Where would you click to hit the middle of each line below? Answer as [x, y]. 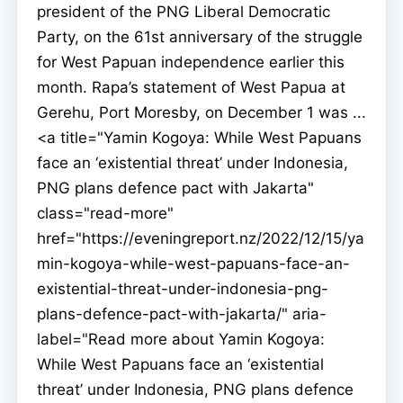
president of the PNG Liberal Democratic [184, 12]
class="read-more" [105, 214]
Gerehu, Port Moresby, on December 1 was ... [201, 113]
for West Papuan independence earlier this [191, 63]
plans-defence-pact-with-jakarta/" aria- [182, 314]
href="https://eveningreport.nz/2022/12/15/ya [201, 239]
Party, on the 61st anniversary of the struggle [200, 37]
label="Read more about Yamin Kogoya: [181, 340]
